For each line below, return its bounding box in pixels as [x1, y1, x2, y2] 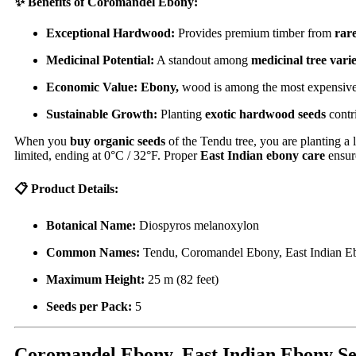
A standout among [154, 53, 251, 68]
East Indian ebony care [200, 149, 325, 163]
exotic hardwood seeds [205, 107, 326, 122]
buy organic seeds [70, 134, 165, 149]
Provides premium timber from [175, 26, 335, 41]
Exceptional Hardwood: [46, 26, 175, 41]
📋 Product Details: [14, 182, 118, 196]
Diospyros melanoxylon [136, 218, 259, 232]
